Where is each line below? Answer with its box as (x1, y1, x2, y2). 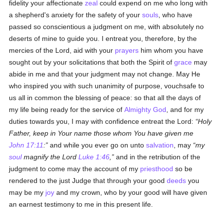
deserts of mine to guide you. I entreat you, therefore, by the (9, 35, 197, 42)
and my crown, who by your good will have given (54, 188, 208, 196)
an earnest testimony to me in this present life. (9, 200, 153, 208)
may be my (9, 188, 46, 196)
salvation (146, 141, 174, 149)
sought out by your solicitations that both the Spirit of (9, 58, 175, 66)
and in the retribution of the (114, 153, 201, 161)
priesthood (140, 165, 174, 173)
